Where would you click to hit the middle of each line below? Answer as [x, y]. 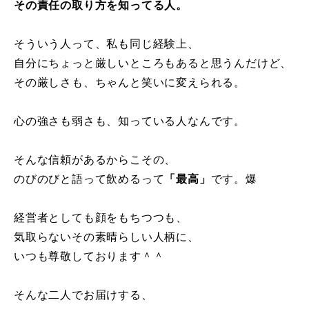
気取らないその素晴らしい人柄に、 [107, 237]
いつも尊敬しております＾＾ [89, 256]
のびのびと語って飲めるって [89, 179]
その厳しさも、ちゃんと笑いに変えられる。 [130, 82]
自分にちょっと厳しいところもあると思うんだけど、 [153, 63]
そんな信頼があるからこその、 [95, 159]
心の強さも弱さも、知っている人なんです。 [130, 121]
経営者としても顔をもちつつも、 [101, 217]
